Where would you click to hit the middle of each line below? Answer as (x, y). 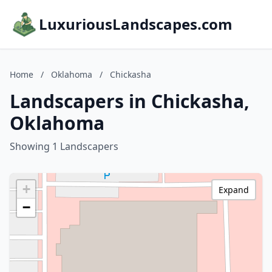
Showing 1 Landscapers (64, 146)
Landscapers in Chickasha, (130, 101)
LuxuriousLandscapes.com (136, 24)
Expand (234, 190)
